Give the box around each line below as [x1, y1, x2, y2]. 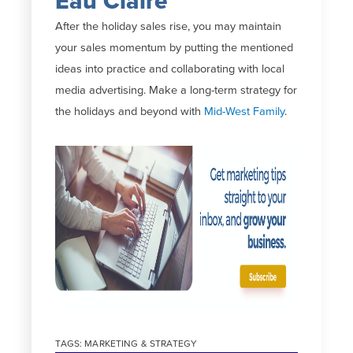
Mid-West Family [204, 104, 285, 118]
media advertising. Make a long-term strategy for [55, 83, 298, 97]
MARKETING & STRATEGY [84, 337, 198, 349]
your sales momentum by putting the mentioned [55, 40, 294, 54]
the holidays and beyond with [55, 104, 205, 118]
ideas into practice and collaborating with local [55, 61, 285, 76]
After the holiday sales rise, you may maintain [55, 19, 282, 33]
